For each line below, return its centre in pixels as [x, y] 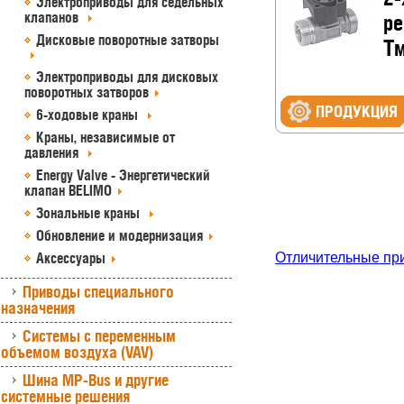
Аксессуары [71, 258]
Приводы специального [98, 292]
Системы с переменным [99, 336]
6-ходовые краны [89, 115]
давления [53, 152]
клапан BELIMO [68, 190]
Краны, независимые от [106, 137]
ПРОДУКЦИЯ [357, 111]
